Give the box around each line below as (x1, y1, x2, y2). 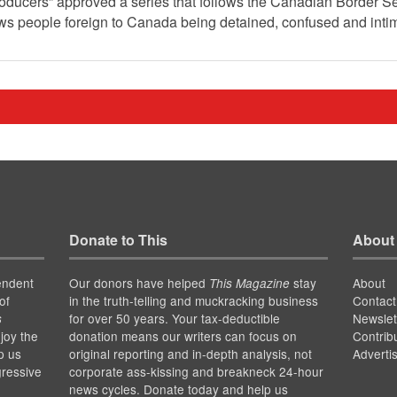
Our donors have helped (68, 273, 209, 292)
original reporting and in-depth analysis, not (68, 344, 312, 362)
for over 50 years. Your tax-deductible (68, 308, 280, 327)
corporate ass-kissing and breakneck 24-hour (68, 362, 323, 380)
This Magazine (208, 274, 290, 292)
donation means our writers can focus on (68, 326, 297, 345)
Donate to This (68, 229, 167, 250)
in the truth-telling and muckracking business (68, 291, 318, 309)
